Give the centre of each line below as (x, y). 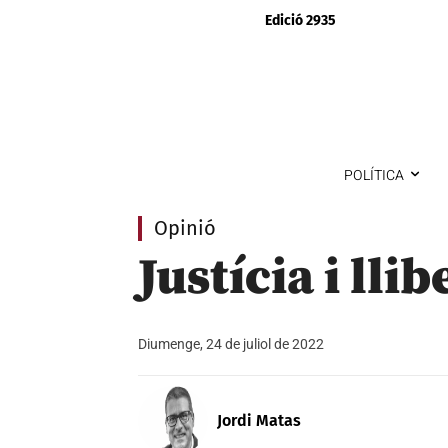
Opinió (185, 227)
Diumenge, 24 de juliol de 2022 (231, 343)
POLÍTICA (373, 175)
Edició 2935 (300, 20)
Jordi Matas (259, 420)
